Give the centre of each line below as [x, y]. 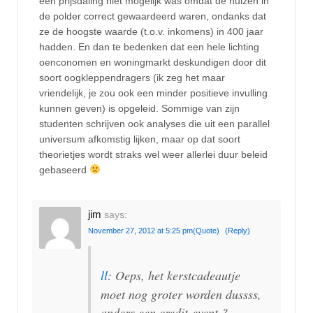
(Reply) [238, 230]
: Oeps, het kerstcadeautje [174, 275]
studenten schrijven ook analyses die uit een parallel [154, 123]
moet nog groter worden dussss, [181, 294]
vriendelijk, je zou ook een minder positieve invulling [153, 93]
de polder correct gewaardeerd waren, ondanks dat [153, 16]
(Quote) [206, 230]
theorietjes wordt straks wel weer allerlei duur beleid [153, 154]
